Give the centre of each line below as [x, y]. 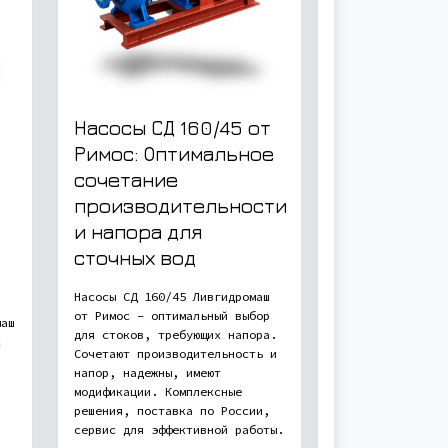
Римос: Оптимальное [174, 153]
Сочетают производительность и [175, 353]
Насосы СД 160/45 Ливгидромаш [172, 296]
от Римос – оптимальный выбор [172, 315]
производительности [180, 205]
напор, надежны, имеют [147, 372]
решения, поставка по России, [172, 410]
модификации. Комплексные [158, 391]
